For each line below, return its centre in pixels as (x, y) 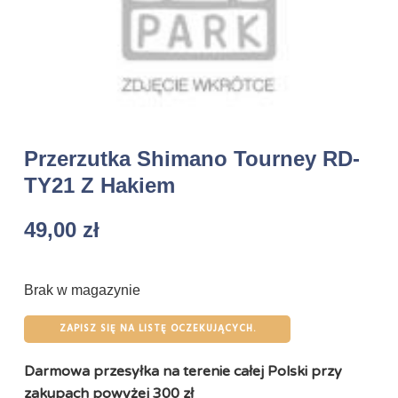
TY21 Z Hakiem (99, 185)
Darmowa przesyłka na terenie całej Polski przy (183, 371)
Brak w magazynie (82, 290)
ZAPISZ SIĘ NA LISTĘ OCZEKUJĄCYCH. (157, 329)
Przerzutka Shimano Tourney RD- (192, 159)
